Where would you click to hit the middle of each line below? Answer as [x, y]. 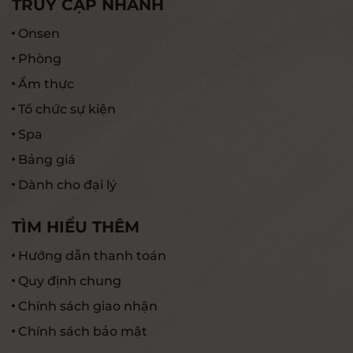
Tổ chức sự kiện [67, 109]
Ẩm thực [46, 84]
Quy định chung [70, 281]
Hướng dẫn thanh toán [92, 255]
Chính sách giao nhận [88, 306]
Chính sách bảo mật [83, 331]
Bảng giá [47, 159]
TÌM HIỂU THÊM [76, 227]
